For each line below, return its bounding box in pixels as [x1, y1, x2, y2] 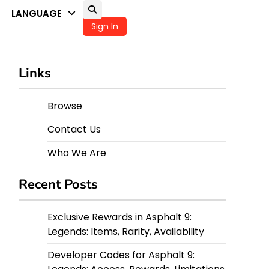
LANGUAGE [11, 7, 62, 20]
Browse [47, 99, 82, 113]
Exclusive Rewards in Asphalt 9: [47, 210, 192, 224]
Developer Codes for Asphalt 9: [47, 248, 195, 262]
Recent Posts [19, 175, 98, 193]
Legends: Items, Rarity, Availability [47, 225, 204, 238]
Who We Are [47, 146, 106, 160]
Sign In [91, 20, 118, 32]
